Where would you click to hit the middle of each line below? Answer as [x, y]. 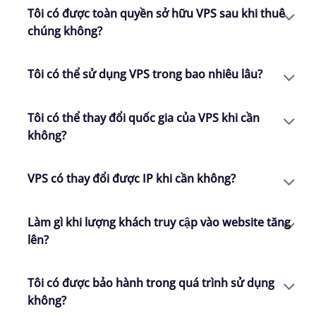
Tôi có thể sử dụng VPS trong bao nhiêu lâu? [145, 74]
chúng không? [65, 31]
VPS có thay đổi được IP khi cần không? [132, 179]
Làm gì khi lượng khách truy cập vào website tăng [159, 223]
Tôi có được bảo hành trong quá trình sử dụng [151, 283]
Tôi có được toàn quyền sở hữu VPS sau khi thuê [156, 14]
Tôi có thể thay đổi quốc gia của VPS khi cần [144, 118]
